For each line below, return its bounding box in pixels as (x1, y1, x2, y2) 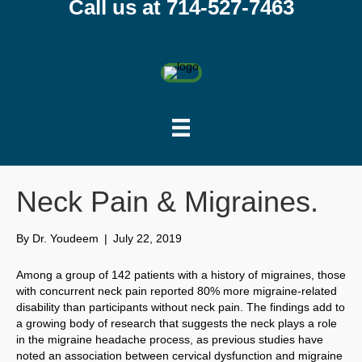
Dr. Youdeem (32, 232, 99, 246)
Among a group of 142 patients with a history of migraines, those (16, 268, 346, 282)
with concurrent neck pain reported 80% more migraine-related (16, 284, 337, 298)
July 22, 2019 (113, 232, 182, 246)
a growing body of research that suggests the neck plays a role (16, 317, 337, 330)
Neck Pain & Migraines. (16, 185, 318, 219)
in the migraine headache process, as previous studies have (16, 333, 323, 347)
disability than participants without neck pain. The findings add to (16, 301, 345, 314)
